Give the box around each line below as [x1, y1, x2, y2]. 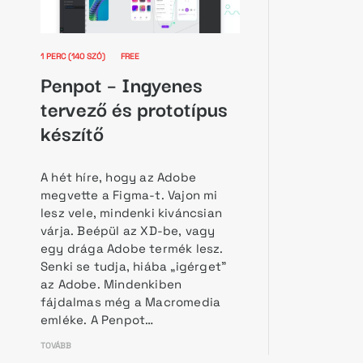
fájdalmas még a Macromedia [41, 293, 221, 310]
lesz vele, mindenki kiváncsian [41, 204, 222, 220]
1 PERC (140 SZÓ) [41, 50, 117, 62]
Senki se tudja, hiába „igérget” [41, 258, 227, 274]
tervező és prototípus [41, 92, 228, 123]
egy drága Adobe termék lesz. [41, 240, 224, 256]
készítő [41, 116, 104, 147]
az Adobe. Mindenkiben [41, 275, 182, 292]
